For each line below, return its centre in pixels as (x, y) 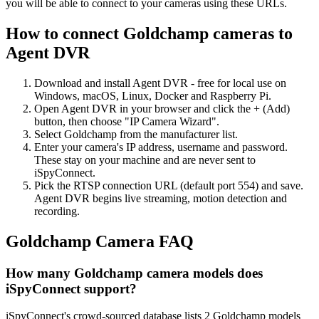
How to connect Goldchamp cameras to (149, 33)
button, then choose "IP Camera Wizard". (127, 121)
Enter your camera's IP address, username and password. (161, 147)
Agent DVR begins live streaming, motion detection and (161, 198)
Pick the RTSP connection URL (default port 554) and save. (169, 185)
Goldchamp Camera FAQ (100, 241)
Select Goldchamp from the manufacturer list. (136, 134)
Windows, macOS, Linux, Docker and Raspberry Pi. (153, 95)
